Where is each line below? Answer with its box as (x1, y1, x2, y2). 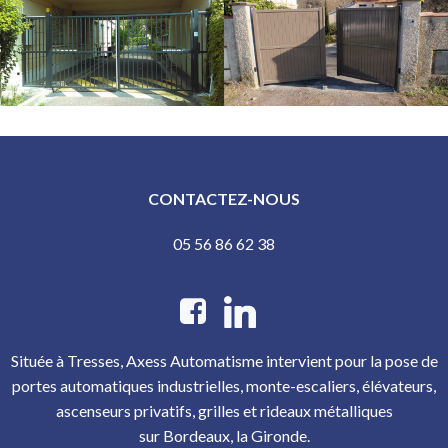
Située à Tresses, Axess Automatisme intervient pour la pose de (10, 350, 438, 370)
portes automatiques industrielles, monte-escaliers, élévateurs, (12, 375, 436, 395)
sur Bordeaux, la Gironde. (138, 425, 310, 445)
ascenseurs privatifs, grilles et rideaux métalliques (55, 400, 393, 420)
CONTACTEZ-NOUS (148, 188, 300, 208)
